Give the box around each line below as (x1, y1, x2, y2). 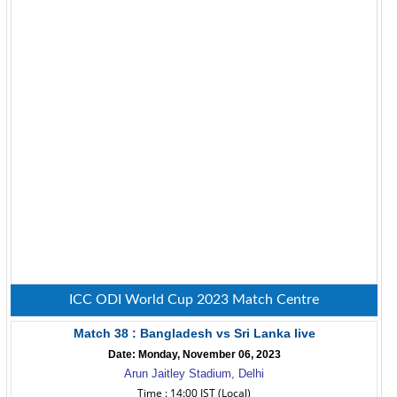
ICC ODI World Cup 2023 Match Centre (69, 292, 319, 307)
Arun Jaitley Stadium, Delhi (124, 367, 264, 380)
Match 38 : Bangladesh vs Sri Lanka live (73, 326, 315, 340)
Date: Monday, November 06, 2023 (107, 348, 281, 361)
